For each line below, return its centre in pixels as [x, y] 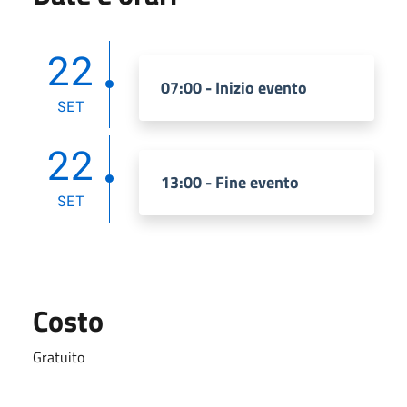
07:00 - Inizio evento [234, 88]
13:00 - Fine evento [230, 182]
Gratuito [59, 357]
